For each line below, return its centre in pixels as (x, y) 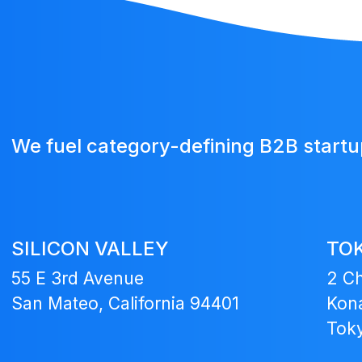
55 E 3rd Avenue (78, 278)
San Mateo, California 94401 (125, 303)
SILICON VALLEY (90, 248)
